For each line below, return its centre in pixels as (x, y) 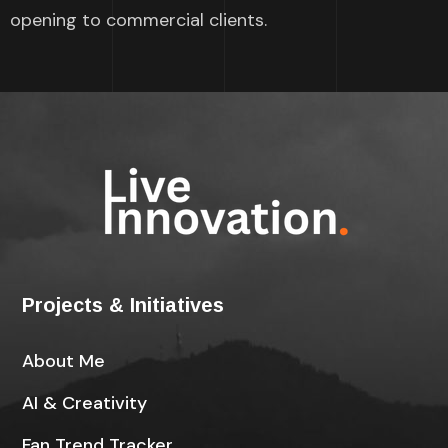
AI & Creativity (85, 403)
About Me (64, 361)
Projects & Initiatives (123, 305)
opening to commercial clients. (138, 20)
